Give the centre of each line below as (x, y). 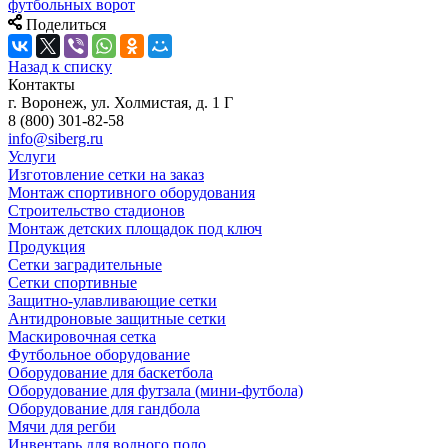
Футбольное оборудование (99, 355)
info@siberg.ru (55, 139)
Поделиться (66, 25)
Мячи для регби (62, 427)
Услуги (32, 157)
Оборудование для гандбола (104, 409)
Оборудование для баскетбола (110, 373)
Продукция (46, 247)
